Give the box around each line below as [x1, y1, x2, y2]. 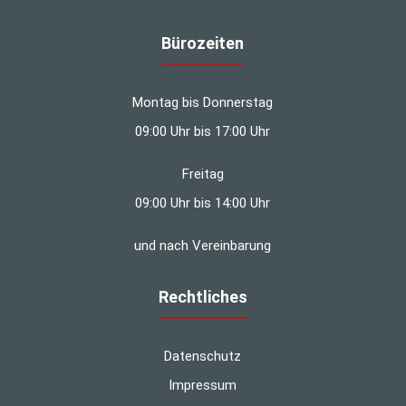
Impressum [169, 377, 237, 394]
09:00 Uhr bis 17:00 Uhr [135, 123, 271, 140]
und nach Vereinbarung [134, 237, 272, 255]
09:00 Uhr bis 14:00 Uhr [135, 195, 271, 212]
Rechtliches [158, 287, 247, 307]
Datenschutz [164, 348, 242, 365]
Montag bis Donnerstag [132, 94, 274, 111]
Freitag [181, 166, 224, 183]
